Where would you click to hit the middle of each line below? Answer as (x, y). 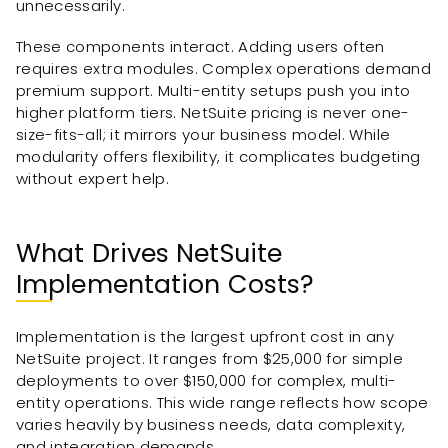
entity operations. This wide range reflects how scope (222, 402)
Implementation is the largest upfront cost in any (205, 336)
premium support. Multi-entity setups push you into (213, 90)
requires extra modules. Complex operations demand (224, 68)
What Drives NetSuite (149, 252)
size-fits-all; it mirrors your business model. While (203, 134)
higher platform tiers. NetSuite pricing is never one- (213, 112)
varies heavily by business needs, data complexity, (211, 424)
